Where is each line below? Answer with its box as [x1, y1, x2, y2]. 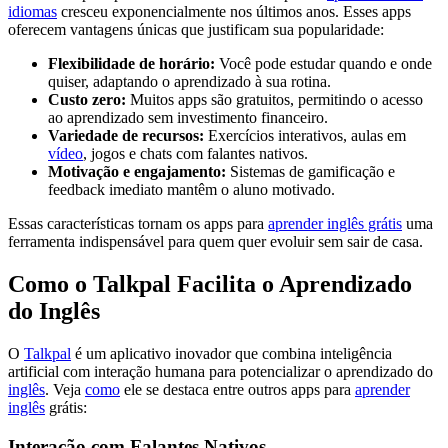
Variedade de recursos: [48, 127, 204, 145]
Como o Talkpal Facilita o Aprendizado [8, 271, 412, 298]
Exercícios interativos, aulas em [204, 127, 406, 145]
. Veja [45, 381, 85, 399]
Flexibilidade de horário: [48, 55, 215, 73]
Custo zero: [48, 91, 126, 109]
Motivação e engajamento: [48, 163, 226, 181]
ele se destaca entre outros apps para [120, 381, 355, 399]
